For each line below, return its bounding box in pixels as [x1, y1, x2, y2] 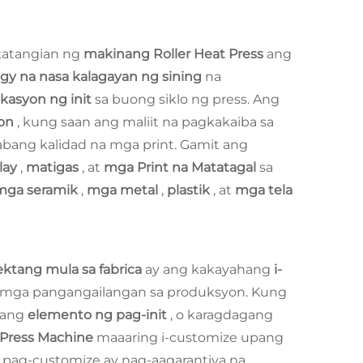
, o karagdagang [170, 306, 273, 322]
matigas [26, 159, 82, 175]
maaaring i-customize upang [96, 329, 284, 345]
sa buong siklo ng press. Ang [95, 91, 280, 107]
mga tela [235, 181, 293, 198]
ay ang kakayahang [145, 261, 274, 277]
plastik [167, 181, 213, 198]
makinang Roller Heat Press [83, 45, 267, 62]
